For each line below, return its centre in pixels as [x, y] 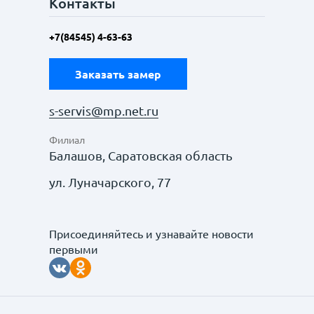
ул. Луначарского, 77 [110, 182]
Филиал [67, 140]
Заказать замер [118, 74]
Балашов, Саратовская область [141, 156]
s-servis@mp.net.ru [104, 111]
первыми [74, 250]
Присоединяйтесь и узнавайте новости [151, 234]
